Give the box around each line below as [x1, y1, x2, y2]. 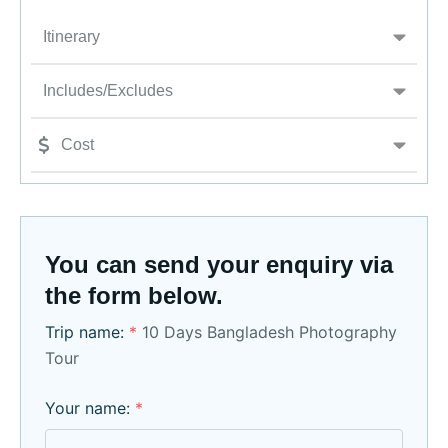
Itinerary [43, 28, 100, 46]
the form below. [45, 282, 223, 310]
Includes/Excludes [43, 82, 173, 100]
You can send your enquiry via [45, 251, 393, 279]
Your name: [45, 398, 135, 419]
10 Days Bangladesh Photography [142, 322, 397, 343]
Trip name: [45, 322, 129, 343]
